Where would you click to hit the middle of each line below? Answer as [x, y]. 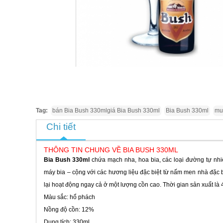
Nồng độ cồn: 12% [69, 210]
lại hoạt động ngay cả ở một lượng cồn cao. [103, 185]
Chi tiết [61, 127]
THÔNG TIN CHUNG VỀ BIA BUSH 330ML [111, 150]
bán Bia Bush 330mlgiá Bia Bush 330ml [106, 111]
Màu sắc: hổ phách [69, 197]
